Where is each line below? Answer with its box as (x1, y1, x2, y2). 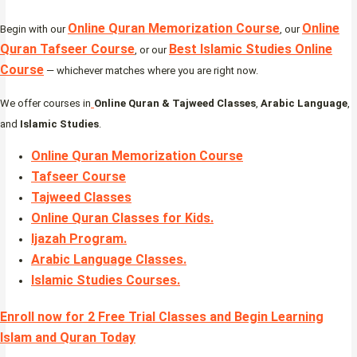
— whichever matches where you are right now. (44, 65, 258, 77)
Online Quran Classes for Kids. (31, 210, 214, 226)
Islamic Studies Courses (31, 273, 177, 288)
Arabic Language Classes (31, 252, 183, 268)
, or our (135, 44, 169, 57)
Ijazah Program (31, 231, 124, 247)
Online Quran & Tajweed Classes (94, 97, 256, 110)
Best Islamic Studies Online (169, 41, 332, 57)
